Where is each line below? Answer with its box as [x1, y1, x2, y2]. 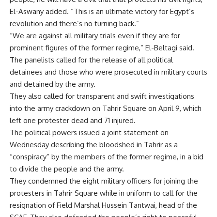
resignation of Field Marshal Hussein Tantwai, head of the [10, 201, 197, 210]
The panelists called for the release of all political [10, 55, 173, 64]
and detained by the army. [10, 79, 95, 89]
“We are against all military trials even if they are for [10, 31, 180, 40]
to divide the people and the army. [10, 164, 124, 173]
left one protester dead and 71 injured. [10, 116, 136, 125]
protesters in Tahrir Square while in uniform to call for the [10, 188, 198, 198]
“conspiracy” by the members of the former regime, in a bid [10, 152, 203, 161]
